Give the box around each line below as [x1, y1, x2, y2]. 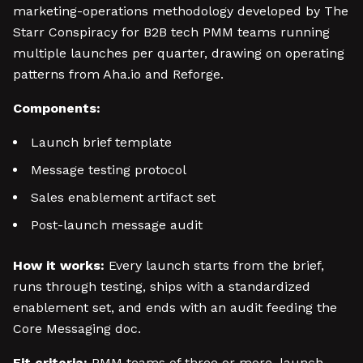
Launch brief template [31, 135, 172, 150]
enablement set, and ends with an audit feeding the [13, 300, 337, 315]
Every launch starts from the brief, [105, 258, 324, 273]
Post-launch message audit [31, 217, 203, 233]
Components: [13, 100, 100, 116]
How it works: [13, 258, 105, 273]
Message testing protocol [31, 162, 186, 177]
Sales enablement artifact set [31, 190, 216, 205]
